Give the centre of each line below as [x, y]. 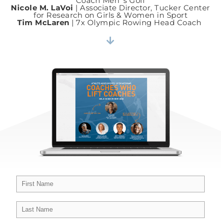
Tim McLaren [43, 23]
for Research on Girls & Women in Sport [110, 15]
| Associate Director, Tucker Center [142, 8]
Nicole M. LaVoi [42, 8]
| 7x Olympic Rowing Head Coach [136, 23]
